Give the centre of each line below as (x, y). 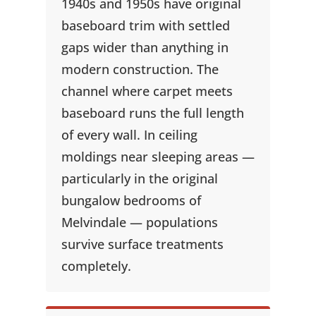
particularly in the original (139, 178)
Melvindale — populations (139, 222)
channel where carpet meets (147, 91)
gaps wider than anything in (145, 47)
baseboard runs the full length (152, 113)
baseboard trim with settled (145, 25)
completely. (96, 266)
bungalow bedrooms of (131, 200)
